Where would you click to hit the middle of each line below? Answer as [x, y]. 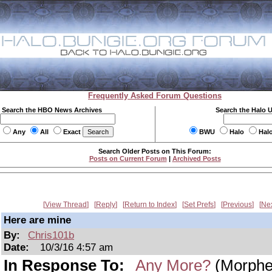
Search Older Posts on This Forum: [155, 151]
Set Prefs [199, 205]
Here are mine [37, 220]
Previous [237, 205]
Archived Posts [196, 158]
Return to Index [150, 205]
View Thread [66, 205]
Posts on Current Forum [128, 158]
